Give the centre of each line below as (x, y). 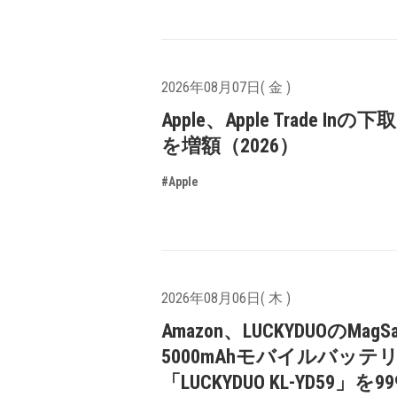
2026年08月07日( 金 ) (226, 87)
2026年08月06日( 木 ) (226, 299)
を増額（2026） (230, 145)
